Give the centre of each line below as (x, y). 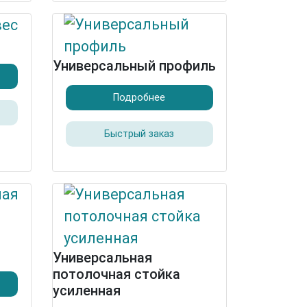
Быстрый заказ (139, 134)
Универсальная (102, 258)
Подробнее (139, 98)
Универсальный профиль (134, 66)
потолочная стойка (116, 274)
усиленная (87, 291)
